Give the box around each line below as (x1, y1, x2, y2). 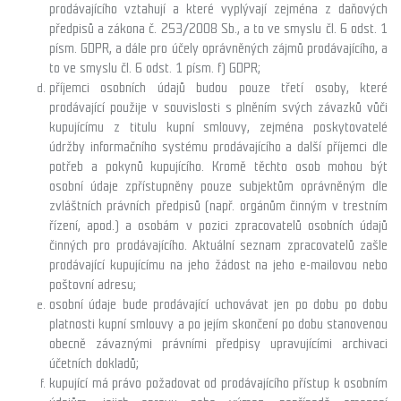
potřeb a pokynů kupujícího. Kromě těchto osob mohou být (49, 158, 388, 175)
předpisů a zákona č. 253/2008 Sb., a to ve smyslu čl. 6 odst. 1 (49, 20, 388, 37)
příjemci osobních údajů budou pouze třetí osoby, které (49, 79, 388, 96)
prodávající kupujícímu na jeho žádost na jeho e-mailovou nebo (49, 256, 388, 273)
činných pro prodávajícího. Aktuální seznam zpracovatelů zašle (49, 236, 388, 253)
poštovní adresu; (49, 276, 136, 293)
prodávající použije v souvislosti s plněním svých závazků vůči (49, 98, 388, 115)
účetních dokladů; (49, 354, 139, 371)
